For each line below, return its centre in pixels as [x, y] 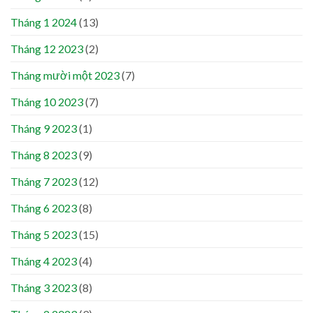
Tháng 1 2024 [44, 22]
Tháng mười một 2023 [65, 75]
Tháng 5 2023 [44, 235]
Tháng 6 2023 [44, 208]
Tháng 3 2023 [44, 288]
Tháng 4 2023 [44, 261]
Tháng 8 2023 [44, 155]
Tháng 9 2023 [44, 129]
